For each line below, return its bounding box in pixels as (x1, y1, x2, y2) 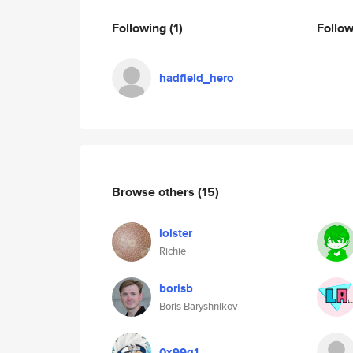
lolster (159, 225, 192, 242)
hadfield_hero (159, 69, 234, 87)
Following (112, 18, 169, 37)
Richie (159, 243, 186, 258)
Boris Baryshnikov (159, 299, 237, 314)
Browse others (112, 182, 198, 201)
